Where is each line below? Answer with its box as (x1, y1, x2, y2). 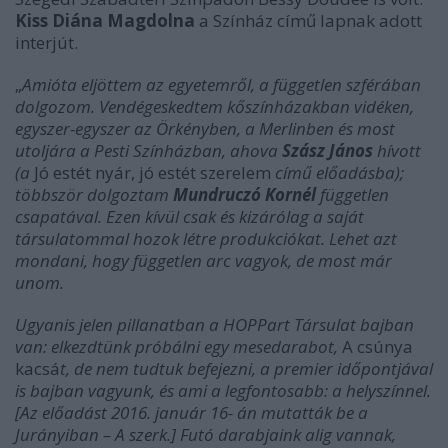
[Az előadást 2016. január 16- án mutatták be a (15, 401, 368, 424)
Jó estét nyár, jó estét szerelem (34, 161, 271, 184)
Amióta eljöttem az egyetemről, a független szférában (22, 73, 421, 96)
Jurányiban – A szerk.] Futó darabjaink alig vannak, (15, 423, 396, 446)
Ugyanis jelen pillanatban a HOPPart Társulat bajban (15, 313, 414, 336)
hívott (373, 139, 421, 162)
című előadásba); (271, 161, 404, 184)
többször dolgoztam (15, 183, 173, 206)
